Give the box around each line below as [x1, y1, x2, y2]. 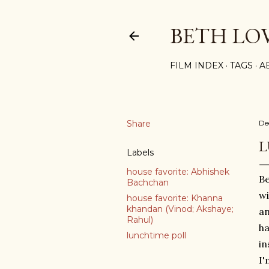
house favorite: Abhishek [127, 166, 229, 177]
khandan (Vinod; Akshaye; [127, 204, 234, 214]
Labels [127, 147, 154, 158]
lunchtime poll [127, 230, 186, 241]
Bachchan [127, 177, 169, 188]
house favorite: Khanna [127, 193, 223, 204]
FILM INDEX [170, 60, 223, 71]
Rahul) [127, 214, 153, 225]
